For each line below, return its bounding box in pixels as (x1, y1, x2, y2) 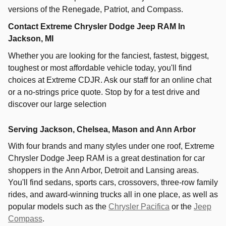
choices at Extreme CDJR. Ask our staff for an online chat (8, 76, 211, 84)
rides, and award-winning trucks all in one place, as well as (8, 190, 218, 199)
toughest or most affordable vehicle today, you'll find (8, 64, 192, 72)
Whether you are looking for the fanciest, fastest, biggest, (8, 51, 209, 60)
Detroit (104, 165, 128, 175)
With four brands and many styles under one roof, (8, 141, 185, 150)
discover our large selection (8, 100, 106, 108)
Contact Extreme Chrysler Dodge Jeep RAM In (8, 22, 185, 31)
